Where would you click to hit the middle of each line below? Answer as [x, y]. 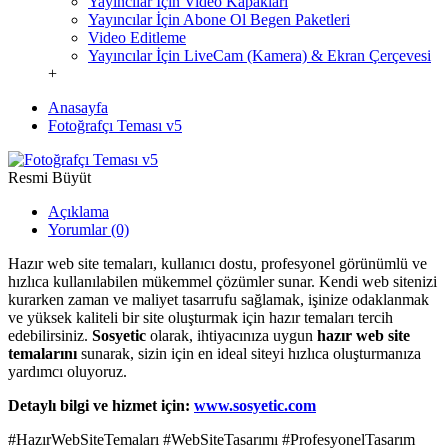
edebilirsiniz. [50, 335]
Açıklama [78, 211]
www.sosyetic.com [255, 405]
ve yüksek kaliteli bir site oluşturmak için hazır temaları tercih [200, 317]
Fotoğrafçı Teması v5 [115, 125]
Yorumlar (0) [88, 229]
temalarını [42, 353]
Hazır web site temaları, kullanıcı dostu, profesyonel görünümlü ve [217, 263]
